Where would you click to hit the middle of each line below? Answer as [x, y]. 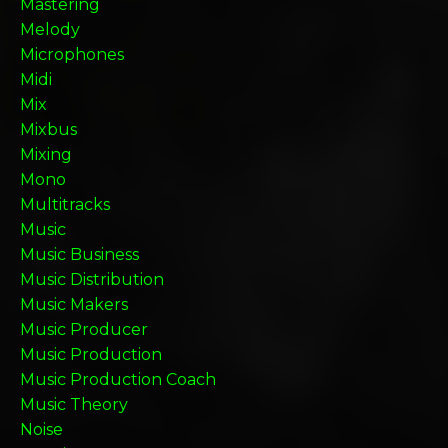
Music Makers [74, 304]
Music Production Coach [118, 379]
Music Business [79, 254]
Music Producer [84, 329]
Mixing [46, 154]
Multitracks [65, 204]
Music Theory [74, 404]
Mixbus [48, 129]
